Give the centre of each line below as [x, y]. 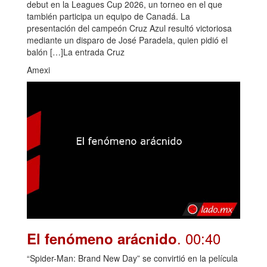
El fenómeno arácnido [102, 238]
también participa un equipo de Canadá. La [108, 16]
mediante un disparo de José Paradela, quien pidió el [127, 40]
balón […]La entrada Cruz [76, 52]
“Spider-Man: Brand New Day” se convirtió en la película [132, 258]
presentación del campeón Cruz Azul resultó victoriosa [129, 28]
